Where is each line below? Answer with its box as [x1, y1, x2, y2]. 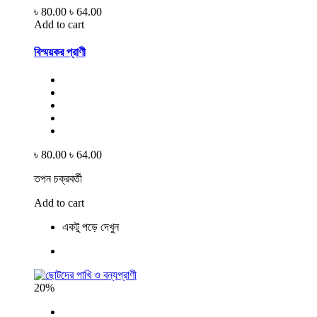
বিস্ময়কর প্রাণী [34, 45, 86, 58]
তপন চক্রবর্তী [34, 173, 82, 185]
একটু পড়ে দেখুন [62, 221, 119, 234]
